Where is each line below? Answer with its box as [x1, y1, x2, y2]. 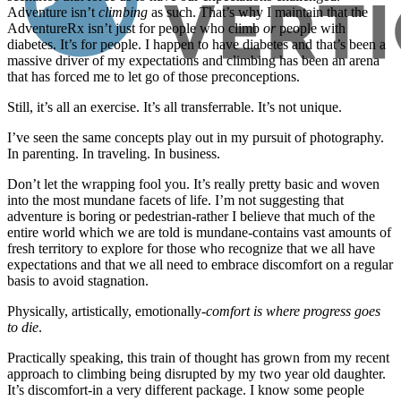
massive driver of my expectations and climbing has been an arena [7, 53, 380, 69]
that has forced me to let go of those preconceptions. [7, 69, 300, 85]
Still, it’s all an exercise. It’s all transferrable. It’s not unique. [7, 99, 342, 115]
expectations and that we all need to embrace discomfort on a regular [7, 257, 393, 273]
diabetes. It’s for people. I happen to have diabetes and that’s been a [7, 37, 386, 53]
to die [7, 320, 38, 336]
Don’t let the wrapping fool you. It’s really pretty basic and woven [7, 176, 380, 192]
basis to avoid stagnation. [7, 273, 149, 289]
